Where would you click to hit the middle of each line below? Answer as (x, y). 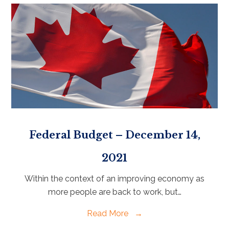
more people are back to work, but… (114, 192)
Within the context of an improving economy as (114, 178)
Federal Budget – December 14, (114, 135)
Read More (108, 213)
